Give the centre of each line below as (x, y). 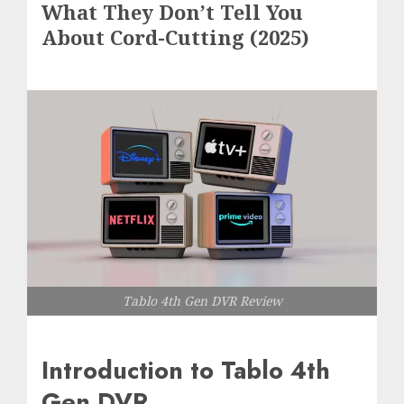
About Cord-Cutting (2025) (175, 37)
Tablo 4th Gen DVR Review (202, 301)
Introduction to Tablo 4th (186, 370)
